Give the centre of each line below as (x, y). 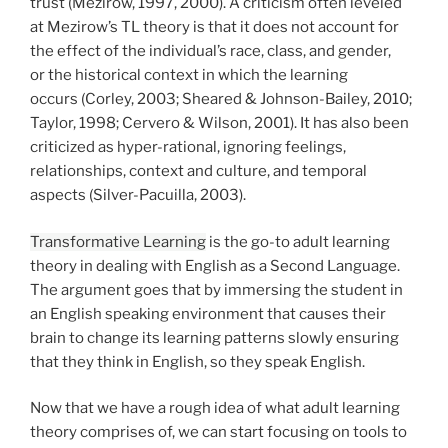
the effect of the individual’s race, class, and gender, (210, 51)
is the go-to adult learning (298, 241)
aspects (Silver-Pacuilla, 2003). (139, 195)
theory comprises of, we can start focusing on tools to (218, 432)
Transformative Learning (118, 241)
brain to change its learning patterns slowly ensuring (214, 337)
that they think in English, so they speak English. (197, 361)
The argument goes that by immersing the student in (216, 289)
